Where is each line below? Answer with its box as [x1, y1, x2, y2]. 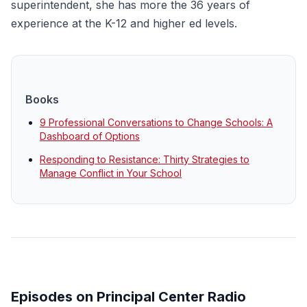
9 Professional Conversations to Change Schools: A [40, 116, 273, 128]
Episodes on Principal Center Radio [11, 288, 246, 305]
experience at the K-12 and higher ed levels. [11, 16, 237, 30]
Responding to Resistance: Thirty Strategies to [40, 153, 249, 165]
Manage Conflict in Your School [40, 167, 182, 179]
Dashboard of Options [40, 130, 140, 142]
